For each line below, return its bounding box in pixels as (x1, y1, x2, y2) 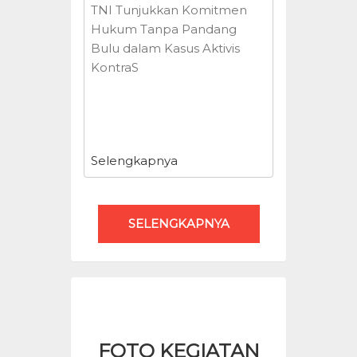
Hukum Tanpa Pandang (91, 22, 237, 37)
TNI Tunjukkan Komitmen (91, 2, 247, 18)
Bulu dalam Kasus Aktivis (91, 41, 240, 56)
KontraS (91, 60, 139, 75)
